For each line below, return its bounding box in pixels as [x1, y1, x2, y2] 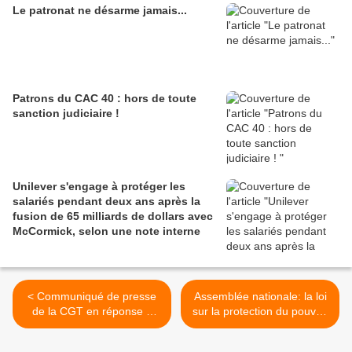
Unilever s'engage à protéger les [13, 180, 185, 193]
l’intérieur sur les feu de [34, 335, 150, 348]
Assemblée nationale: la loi [193, 290, 327, 303]
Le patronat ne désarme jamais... [13, 4, 187, 17]
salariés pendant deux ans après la [13, 195, 200, 208]
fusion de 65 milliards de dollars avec [13, 210, 213, 223]
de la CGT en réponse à [31, 305, 152, 318]
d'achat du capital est [207, 320, 313, 333]
